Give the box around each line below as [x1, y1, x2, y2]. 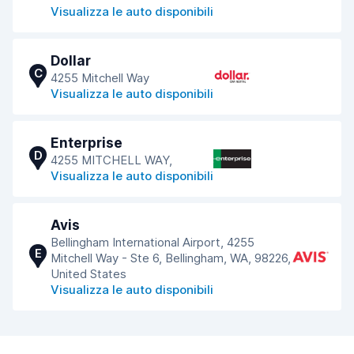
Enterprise [51, 135, 122, 151]
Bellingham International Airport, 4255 [51, 235, 254, 250]
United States [51, 266, 126, 281]
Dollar [51, 53, 91, 69]
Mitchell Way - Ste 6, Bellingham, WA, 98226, [51, 250, 291, 265]
